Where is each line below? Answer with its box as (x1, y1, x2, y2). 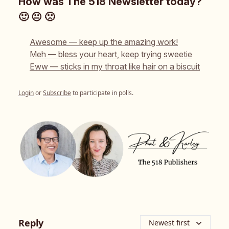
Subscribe (43, 88, 71, 98)
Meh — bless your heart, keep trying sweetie (30, 49, 192, 60)
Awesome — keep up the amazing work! (30, 37, 178, 48)
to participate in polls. (71, 88, 133, 98)
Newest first (149, 218, 190, 228)
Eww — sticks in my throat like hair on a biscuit (30, 61, 200, 72)
